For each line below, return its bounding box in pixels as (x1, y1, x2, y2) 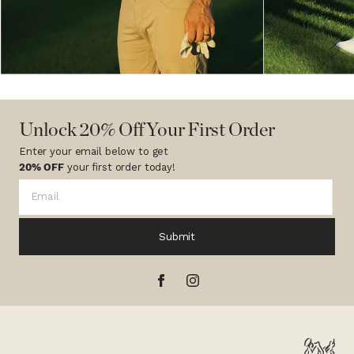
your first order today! (66, 160, 175, 173)
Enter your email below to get (19, 145, 169, 157)
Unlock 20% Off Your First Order (19, 117, 275, 141)
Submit (158, 231, 196, 243)
